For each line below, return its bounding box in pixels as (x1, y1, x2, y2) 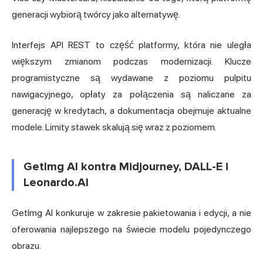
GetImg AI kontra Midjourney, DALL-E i (23, 159, 228, 174)
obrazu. (12, 240, 41, 251)
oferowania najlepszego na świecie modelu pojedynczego (12, 223, 251, 235)
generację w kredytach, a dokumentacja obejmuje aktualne (12, 104, 251, 116)
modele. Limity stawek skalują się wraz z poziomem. (12, 121, 217, 133)
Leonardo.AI (23, 175, 89, 190)
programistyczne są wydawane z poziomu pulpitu (12, 72, 251, 83)
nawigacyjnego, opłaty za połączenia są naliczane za (12, 88, 251, 100)
